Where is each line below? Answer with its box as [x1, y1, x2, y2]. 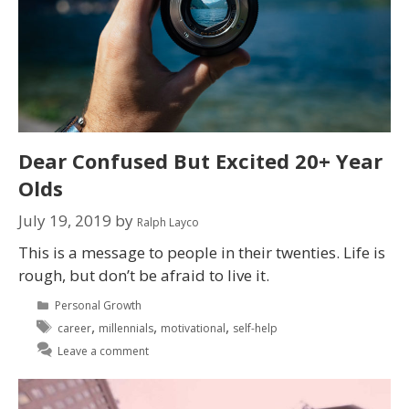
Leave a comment [58, 343, 150, 360]
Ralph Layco [137, 215, 199, 231]
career [58, 320, 92, 337]
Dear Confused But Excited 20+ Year [18, 146, 383, 174]
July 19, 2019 [18, 210, 111, 232]
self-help [233, 320, 278, 337]
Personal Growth [55, 298, 142, 314]
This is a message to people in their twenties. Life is [18, 242, 385, 264]
